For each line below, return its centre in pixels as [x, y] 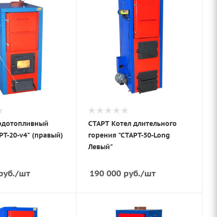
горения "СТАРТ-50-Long [129, 135]
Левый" [101, 147]
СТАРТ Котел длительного [133, 123]
